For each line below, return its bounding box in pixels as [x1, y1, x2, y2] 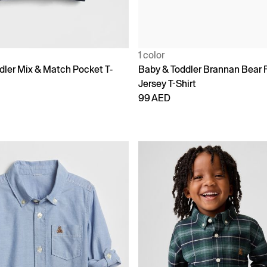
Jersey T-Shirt [138, 77, 196, 89]
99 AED [138, 92, 170, 104]
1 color [138, 49, 164, 61]
